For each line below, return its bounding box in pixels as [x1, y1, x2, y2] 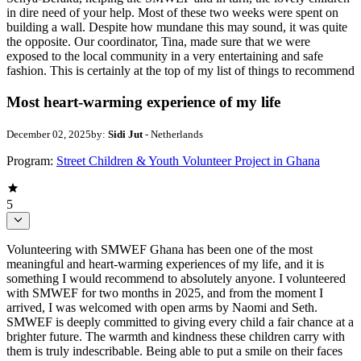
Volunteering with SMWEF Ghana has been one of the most [6, 243, 313, 257]
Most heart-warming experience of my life [6, 93, 280, 111]
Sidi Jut [108, 127, 143, 140]
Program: [6, 153, 53, 168]
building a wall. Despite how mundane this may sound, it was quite [6, 20, 347, 35]
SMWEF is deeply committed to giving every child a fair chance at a [6, 315, 354, 330]
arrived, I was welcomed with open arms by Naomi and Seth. [6, 301, 317, 315]
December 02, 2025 [6, 127, 91, 140]
